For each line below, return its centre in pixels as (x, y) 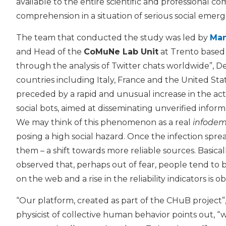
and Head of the (50, 52)
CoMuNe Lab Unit (121, 52)
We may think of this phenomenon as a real (104, 123)
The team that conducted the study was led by (113, 38)
